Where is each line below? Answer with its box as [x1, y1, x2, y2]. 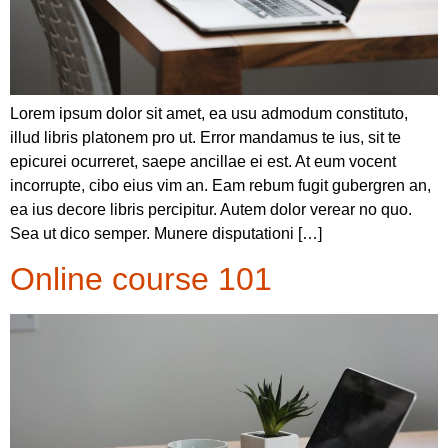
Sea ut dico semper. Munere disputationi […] [10, 225, 322, 243]
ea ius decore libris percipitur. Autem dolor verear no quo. [10, 201, 412, 219]
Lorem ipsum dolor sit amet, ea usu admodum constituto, [10, 105, 408, 123]
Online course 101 [10, 261, 272, 298]
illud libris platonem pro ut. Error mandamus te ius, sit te [10, 129, 401, 147]
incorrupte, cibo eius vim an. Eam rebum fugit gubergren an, [10, 177, 431, 195]
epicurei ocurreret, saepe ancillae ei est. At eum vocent [10, 153, 396, 171]
